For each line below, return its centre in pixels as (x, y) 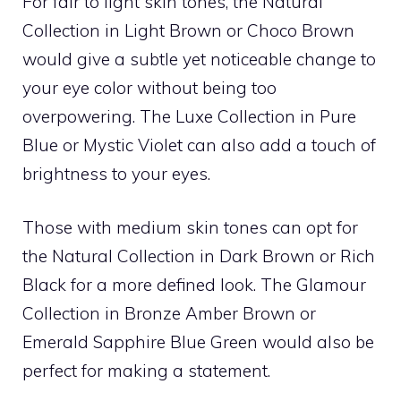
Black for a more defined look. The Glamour (194, 285)
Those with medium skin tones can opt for (190, 227)
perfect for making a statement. (146, 371)
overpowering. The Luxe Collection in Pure (189, 116)
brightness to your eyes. (116, 173)
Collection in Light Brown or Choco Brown (188, 30)
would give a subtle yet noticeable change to (199, 59)
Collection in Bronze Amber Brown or (169, 313)
